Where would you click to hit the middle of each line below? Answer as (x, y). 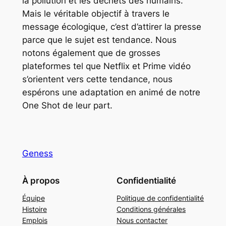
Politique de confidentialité (160, 198)
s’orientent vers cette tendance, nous (97, 79)
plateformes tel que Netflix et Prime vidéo (106, 66)
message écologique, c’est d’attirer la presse (111, 26)
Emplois (35, 220)
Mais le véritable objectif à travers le (96, 13)
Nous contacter (142, 220)
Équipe (33, 198)
